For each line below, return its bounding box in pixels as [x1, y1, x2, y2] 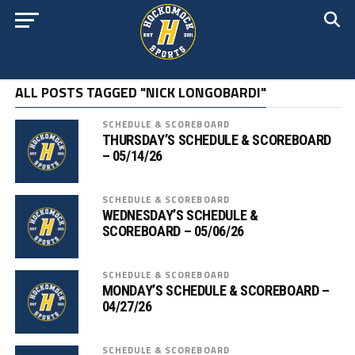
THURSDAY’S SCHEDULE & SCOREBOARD [101, 132, 331, 148]
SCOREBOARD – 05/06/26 [101, 223, 244, 239]
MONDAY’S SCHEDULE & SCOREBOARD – [101, 282, 330, 299]
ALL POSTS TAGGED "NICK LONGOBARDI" [14, 82, 266, 103]
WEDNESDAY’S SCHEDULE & [101, 207, 258, 223]
